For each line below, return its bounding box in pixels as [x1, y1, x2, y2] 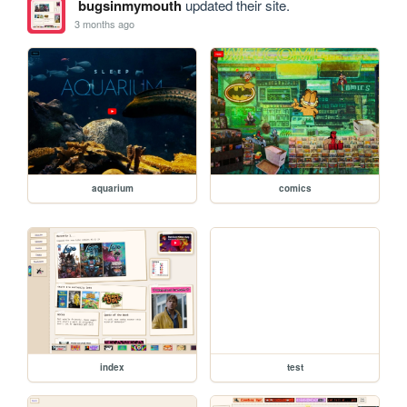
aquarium [91, 181, 134, 194]
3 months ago [74, 16, 135, 32]
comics [278, 181, 312, 194]
